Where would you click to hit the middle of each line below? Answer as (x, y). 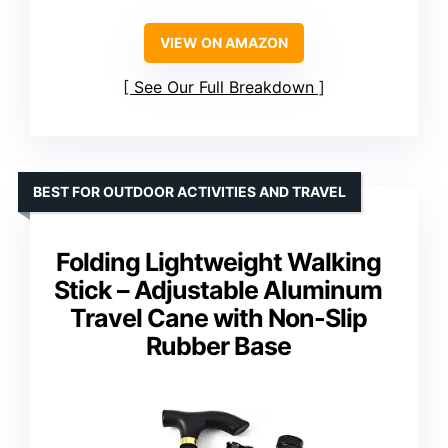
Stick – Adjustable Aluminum (218, 289)
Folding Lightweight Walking (218, 261)
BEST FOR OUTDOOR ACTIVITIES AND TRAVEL (189, 191)
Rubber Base (218, 345)
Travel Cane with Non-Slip (218, 317)
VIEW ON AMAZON (224, 42)
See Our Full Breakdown (224, 86)
